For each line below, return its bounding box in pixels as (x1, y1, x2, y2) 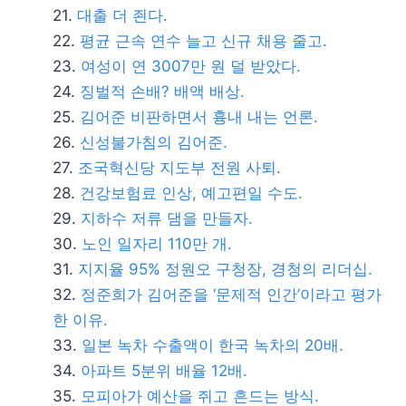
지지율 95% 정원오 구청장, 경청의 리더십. (78, 260, 372, 278)
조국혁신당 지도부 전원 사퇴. (78, 159, 281, 177)
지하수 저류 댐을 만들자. (81, 209, 253, 227)
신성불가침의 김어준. (80, 133, 227, 151)
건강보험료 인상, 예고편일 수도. (80, 184, 303, 202)
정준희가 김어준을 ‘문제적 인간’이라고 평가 (81, 285, 382, 304)
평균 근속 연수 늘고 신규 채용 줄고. (80, 32, 327, 50)
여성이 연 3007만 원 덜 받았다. (81, 57, 301, 75)
